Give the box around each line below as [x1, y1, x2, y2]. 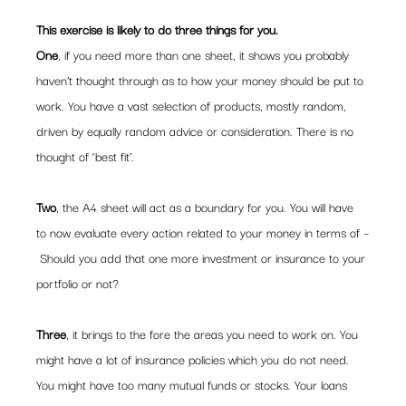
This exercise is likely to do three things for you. [36, 19, 283, 39]
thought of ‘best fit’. [36, 146, 135, 166]
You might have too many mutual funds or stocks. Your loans [36, 374, 352, 394]
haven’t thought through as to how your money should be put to [36, 70, 368, 90]
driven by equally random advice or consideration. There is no [36, 121, 358, 140]
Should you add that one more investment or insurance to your [36, 247, 370, 267]
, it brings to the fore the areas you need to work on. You [66, 324, 362, 343]
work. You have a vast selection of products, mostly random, [36, 95, 351, 115]
